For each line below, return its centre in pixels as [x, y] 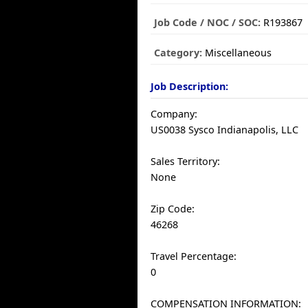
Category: [178, 53]
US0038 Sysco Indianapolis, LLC [225, 130]
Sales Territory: [186, 161]
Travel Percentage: [194, 256]
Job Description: [190, 86]
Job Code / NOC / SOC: [208, 22]
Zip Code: [173, 209]
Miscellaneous [237, 53]
